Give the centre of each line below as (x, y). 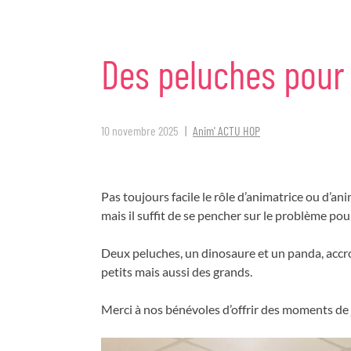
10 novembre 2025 (140, 130)
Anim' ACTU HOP (226, 130)
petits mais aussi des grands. (177, 271)
